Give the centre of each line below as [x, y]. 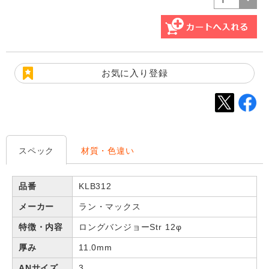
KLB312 [95, 186]
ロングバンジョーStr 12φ [130, 227]
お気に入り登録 [134, 73]
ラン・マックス [110, 207]
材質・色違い [107, 151]
